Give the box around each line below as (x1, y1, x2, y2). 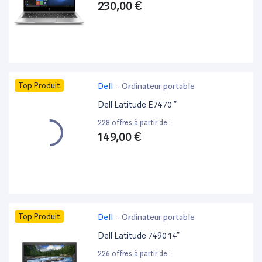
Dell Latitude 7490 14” (98, 230, 180, 242)
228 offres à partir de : (98, 118, 171, 127)
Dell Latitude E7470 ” (98, 99, 177, 111)
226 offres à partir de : (98, 249, 171, 258)
